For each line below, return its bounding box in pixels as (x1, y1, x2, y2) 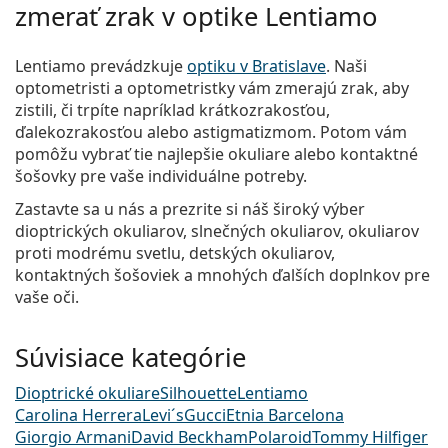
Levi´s (142, 403, 184, 426)
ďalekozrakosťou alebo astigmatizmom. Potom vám (15, 120, 407, 143)
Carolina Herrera (15, 403, 142, 426)
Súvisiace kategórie (15, 339, 246, 375)
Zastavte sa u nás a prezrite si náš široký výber (15, 197, 365, 220)
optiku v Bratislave (187, 54, 326, 77)
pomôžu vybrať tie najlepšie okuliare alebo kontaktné (15, 142, 418, 165)
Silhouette (160, 381, 237, 404)
